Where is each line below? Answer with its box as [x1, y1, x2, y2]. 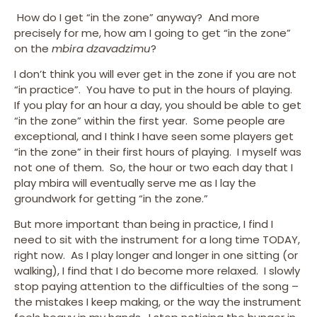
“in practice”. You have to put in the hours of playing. [14, 82, 295, 97]
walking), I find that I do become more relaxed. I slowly [14, 263, 300, 279]
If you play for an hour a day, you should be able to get [14, 98, 301, 113]
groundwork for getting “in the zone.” [14, 191, 208, 206]
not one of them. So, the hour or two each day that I [14, 160, 293, 175]
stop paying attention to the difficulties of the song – [14, 279, 299, 294]
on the [14, 40, 52, 56]
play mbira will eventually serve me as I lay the [14, 175, 256, 190]
